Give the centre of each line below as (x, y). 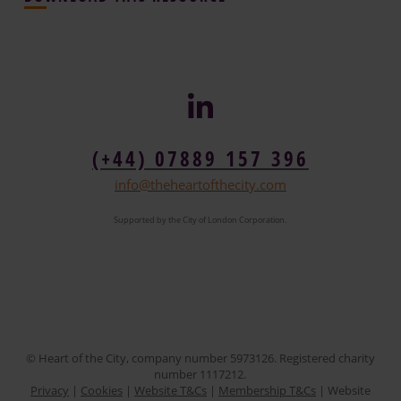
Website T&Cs (170, 390)
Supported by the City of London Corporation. (200, 220)
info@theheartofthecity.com (200, 184)
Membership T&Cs (267, 390)
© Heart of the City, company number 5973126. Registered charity (200, 358)
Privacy (49, 390)
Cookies (101, 390)
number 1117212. (200, 374)
